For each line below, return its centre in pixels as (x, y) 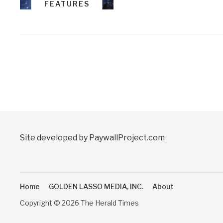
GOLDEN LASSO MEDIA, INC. (96, 186)
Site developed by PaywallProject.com (93, 137)
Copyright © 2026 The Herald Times (80, 203)
